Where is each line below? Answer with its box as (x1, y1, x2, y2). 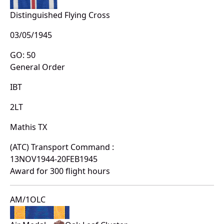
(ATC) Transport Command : (10, 141, 114, 153)
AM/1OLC (10, 194, 45, 205)
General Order (10, 61, 65, 73)
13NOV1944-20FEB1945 (10, 153, 97, 165)
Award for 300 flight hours (10, 165, 110, 177)
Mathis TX (10, 121, 47, 133)
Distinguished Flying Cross (10, 9, 110, 21)
